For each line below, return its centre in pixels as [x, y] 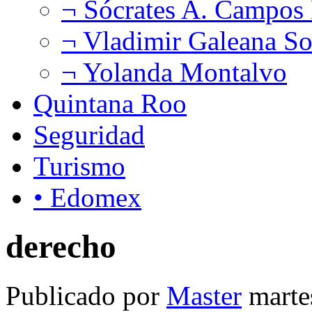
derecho [61, 247]
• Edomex [87, 197]
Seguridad [89, 134]
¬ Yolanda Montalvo [174, 72]
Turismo [79, 166]
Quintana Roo [110, 103]
